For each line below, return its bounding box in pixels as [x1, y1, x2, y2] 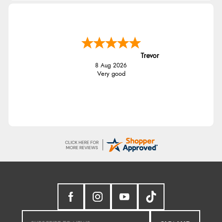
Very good [97, 71, 125, 78]
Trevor [141, 53, 159, 60]
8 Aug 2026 [95, 63, 127, 69]
